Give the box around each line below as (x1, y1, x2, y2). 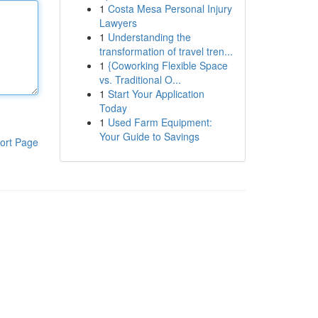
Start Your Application (107, 87, 204, 101)
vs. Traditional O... (99, 72, 181, 87)
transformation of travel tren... (99, 44, 233, 58)
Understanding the (107, 30, 191, 44)
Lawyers (99, 16, 137, 30)
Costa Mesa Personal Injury (107, 1, 232, 16)
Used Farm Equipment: (107, 115, 212, 129)
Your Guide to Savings (99, 129, 199, 143)
